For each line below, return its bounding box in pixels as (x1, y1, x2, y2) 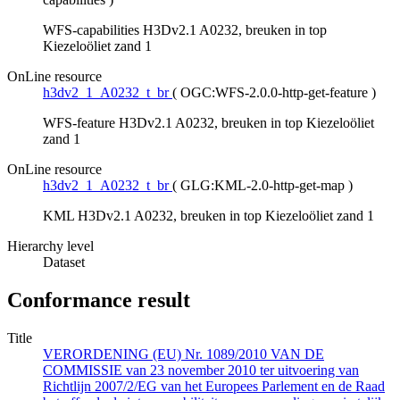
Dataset (43, 254, 85, 271)
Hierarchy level (7, 238, 94, 254)
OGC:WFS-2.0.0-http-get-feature (180, 85, 368, 101)
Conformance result (7, 288, 190, 312)
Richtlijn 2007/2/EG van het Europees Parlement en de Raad (43, 379, 385, 395)
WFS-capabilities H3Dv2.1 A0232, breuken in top (43, 22, 327, 38)
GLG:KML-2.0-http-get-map (180, 178, 345, 194)
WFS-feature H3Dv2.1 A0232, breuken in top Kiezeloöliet (43, 115, 374, 131)
